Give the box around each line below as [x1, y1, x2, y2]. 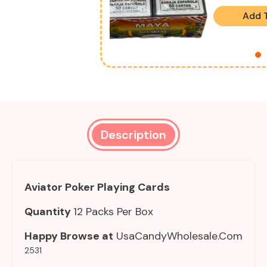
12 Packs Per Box [73, 204, 153, 219]
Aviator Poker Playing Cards [24, 180, 170, 195]
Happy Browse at [24, 229, 113, 244]
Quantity [24, 204, 73, 219]
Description [101, 127, 166, 143]
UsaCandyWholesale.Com [113, 229, 243, 244]
